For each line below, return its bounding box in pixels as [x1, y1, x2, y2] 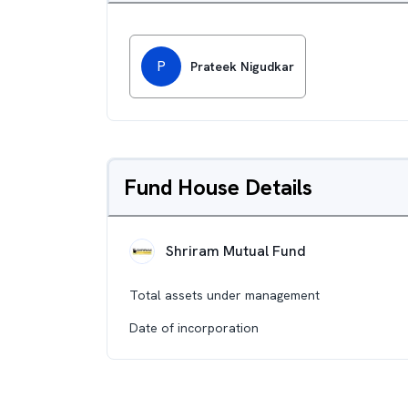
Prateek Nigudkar [190, 58, 294, 75]
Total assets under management [129, 287, 320, 303]
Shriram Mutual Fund [166, 241, 306, 260]
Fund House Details [124, 173, 312, 201]
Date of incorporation [129, 320, 259, 336]
